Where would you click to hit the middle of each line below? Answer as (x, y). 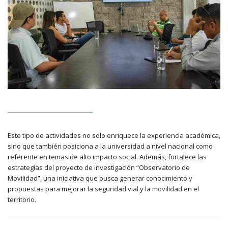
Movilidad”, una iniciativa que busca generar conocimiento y (100, 178)
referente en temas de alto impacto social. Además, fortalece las (107, 157)
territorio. (22, 200)
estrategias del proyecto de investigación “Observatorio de (99, 168)
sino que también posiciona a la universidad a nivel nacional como (110, 146)
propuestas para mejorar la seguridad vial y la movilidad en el (103, 189)
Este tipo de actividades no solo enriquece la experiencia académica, (114, 136)
